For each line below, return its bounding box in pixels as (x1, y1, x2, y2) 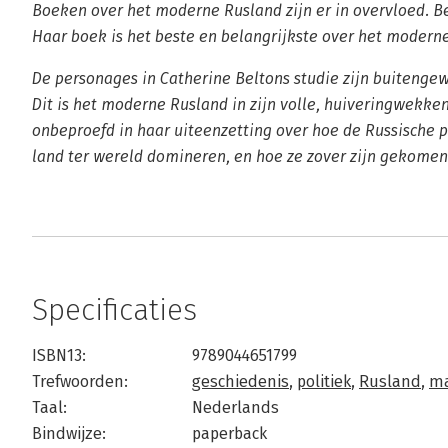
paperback (192, 424, 267, 443)
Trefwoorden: (32, 372, 128, 391)
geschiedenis (192, 372, 289, 391)
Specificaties (32, 292, 197, 328)
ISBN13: (32, 346, 86, 365)
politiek (297, 372, 351, 391)
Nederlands (192, 398, 279, 417)
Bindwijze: (32, 424, 106, 443)
